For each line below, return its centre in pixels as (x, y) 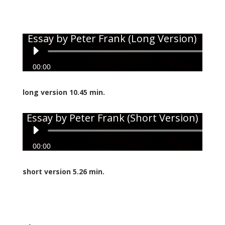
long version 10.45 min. (64, 92)
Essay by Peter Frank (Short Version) (112, 118)
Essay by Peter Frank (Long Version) (113, 38)
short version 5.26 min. (63, 171)
